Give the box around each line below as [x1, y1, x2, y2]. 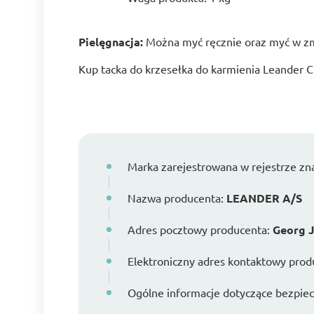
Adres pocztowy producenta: [128, 222, 273, 236]
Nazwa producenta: [128, 191, 226, 205]
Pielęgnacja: [78, 34, 143, 49]
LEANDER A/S [226, 191, 302, 205]
